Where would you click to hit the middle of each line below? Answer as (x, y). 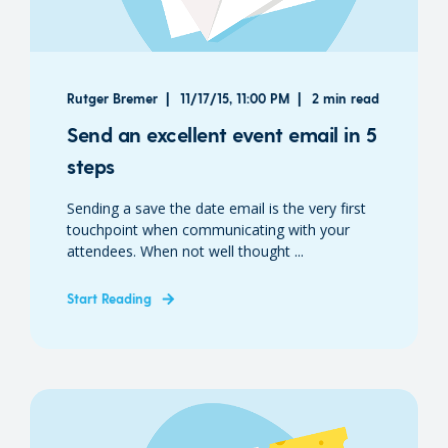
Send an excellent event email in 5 (221, 134)
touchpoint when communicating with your (208, 229)
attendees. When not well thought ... (185, 251)
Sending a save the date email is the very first (216, 208)
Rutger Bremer (112, 98)
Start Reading (109, 298)
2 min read (345, 98)
